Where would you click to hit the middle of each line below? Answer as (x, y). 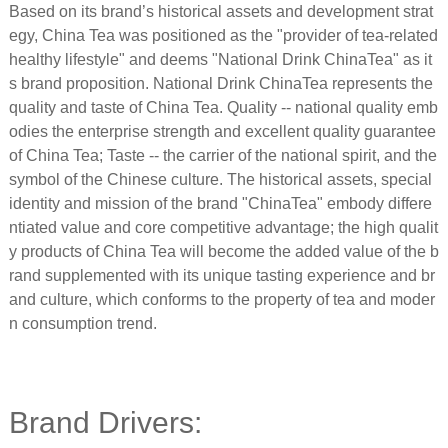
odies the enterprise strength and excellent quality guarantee (222, 131)
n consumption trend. (82, 323)
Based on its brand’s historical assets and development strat (220, 11)
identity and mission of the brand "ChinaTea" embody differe (220, 203)
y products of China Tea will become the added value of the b (223, 251)
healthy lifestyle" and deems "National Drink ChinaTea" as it (220, 59)
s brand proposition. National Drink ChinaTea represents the (220, 83)
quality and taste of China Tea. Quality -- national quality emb (223, 107)
